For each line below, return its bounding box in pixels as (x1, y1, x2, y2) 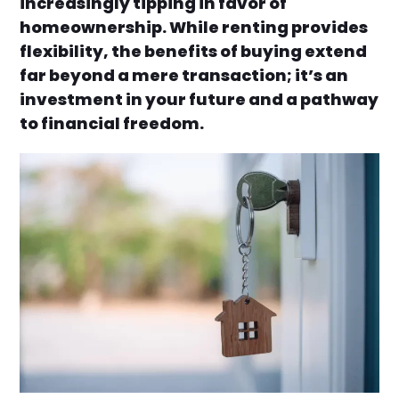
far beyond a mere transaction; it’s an (20, 64, 349, 86)
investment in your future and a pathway (20, 88, 379, 110)
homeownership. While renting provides (20, 16, 369, 38)
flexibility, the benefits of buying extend (20, 40, 368, 62)
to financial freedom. (20, 112, 205, 134)
